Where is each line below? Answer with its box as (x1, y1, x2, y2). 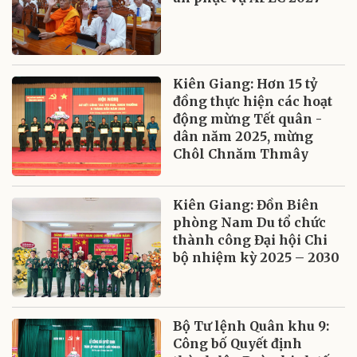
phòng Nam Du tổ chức (173, 214, 327, 230)
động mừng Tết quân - (173, 110, 323, 127)
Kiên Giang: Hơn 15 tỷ (173, 75, 318, 92)
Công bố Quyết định (173, 335, 303, 351)
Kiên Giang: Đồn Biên (173, 196, 320, 213)
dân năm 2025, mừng (173, 127, 314, 144)
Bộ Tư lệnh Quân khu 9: (173, 317, 330, 334)
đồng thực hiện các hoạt (173, 92, 333, 109)
